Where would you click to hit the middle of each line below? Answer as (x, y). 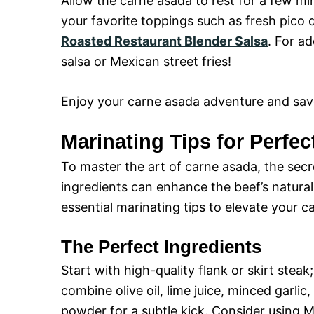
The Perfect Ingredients (161, 247)
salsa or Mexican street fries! (146, 61)
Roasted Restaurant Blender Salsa (164, 41)
